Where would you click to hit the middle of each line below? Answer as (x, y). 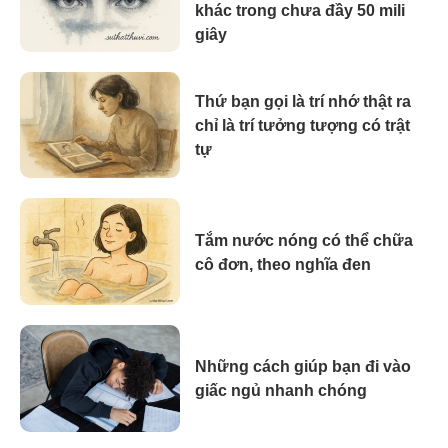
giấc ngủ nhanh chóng (281, 391)
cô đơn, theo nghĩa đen (283, 264)
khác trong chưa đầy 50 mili (300, 11)
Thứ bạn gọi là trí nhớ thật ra (303, 101)
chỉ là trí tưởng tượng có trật (302, 125)
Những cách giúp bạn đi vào (303, 367)
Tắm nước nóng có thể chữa (304, 240)
